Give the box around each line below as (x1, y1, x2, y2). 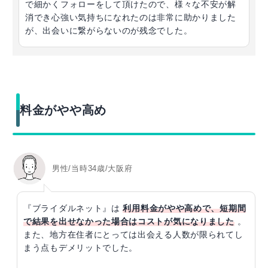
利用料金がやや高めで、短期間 (123, 203, 246, 213)
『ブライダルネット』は (23, 203, 123, 213)
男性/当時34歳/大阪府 (52, 164, 133, 173)
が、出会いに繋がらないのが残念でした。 (25, 25, 193, 35)
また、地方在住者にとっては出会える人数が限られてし (23, 229, 243, 239)
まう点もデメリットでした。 (23, 242, 138, 252)
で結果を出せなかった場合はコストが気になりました (23, 216, 234, 226)
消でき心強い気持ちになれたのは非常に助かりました (25, 12, 236, 22)
